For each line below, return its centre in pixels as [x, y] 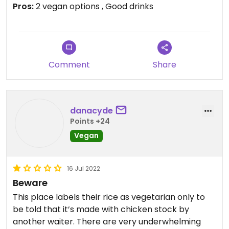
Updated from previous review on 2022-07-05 [105, 13]
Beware [30, 183]
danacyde [91, 110]
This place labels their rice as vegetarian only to [109, 197]
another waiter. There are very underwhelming [107, 222]
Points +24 [90, 121]
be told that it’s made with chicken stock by [101, 209]
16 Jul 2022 [84, 168]
